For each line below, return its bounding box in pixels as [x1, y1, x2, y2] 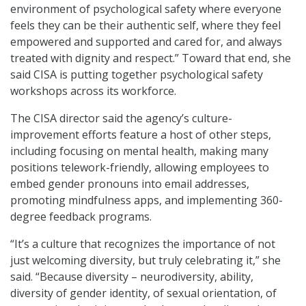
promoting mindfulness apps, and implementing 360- [10, 193, 283, 208]
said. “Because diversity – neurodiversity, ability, [10, 269, 253, 285]
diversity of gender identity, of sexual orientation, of [10, 286, 277, 301]
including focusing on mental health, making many [10, 143, 268, 159]
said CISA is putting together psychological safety [10, 67, 263, 83]
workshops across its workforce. [10, 83, 176, 99]
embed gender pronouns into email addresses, [10, 176, 249, 192]
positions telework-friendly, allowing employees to [10, 160, 269, 176]
